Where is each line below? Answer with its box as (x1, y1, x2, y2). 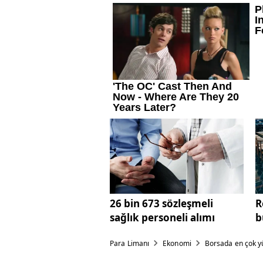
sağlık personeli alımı (110, 211, 215, 225)
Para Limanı (110, 238, 150, 249)
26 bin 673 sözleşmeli (110, 197, 213, 211)
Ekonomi (163, 238, 191, 249)
